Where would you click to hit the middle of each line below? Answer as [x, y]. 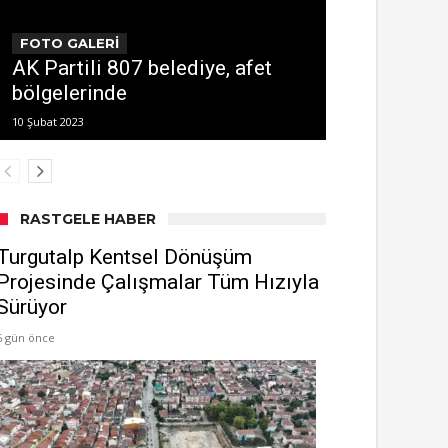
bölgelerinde [69, 93]
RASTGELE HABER [88, 219]
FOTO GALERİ [69, 43]
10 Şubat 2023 [48, 121]
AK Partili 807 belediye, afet [142, 68]
